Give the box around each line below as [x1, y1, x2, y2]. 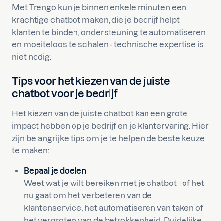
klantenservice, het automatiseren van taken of [24, 203, 203, 212]
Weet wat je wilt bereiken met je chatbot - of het [24, 179, 204, 187]
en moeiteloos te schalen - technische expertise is [12, 40, 204, 49]
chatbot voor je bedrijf [12, 88, 118, 99]
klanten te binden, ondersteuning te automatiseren [12, 28, 206, 37]
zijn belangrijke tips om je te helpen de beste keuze [12, 134, 205, 143]
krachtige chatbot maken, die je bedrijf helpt [12, 15, 180, 24]
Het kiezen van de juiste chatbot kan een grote [12, 109, 187, 118]
